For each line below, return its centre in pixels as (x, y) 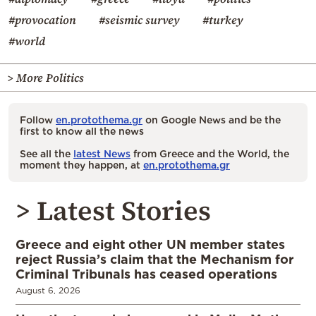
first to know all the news (82, 131)
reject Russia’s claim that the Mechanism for (155, 259)
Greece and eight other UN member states (150, 244)
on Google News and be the (212, 120)
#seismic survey (139, 20)
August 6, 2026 (48, 291)
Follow (38, 120)
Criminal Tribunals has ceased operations (146, 274)
